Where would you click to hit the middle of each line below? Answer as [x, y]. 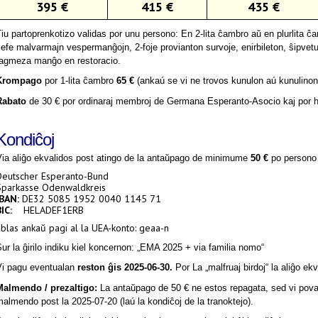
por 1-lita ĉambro [79, 81]
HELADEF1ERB [54, 210]
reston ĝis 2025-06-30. [125, 268]
